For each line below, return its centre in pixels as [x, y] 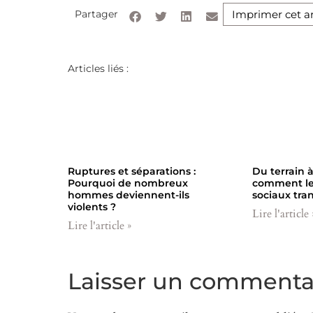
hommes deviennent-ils [129, 195]
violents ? [92, 206]
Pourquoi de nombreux [128, 183]
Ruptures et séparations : [132, 171]
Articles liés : [98, 69]
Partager [96, 14]
